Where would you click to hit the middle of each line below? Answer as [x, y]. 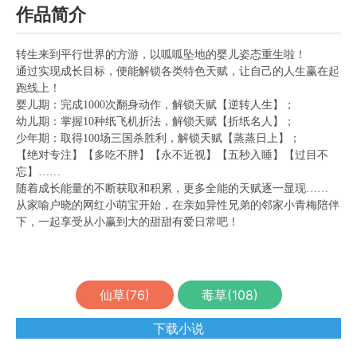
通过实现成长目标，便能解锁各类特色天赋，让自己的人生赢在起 [178, 71]
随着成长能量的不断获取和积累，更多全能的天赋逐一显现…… [172, 188]
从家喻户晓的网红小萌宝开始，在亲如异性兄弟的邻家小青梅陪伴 [178, 205]
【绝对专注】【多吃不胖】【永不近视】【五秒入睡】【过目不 [172, 155]
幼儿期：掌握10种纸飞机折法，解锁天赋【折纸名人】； [155, 122]
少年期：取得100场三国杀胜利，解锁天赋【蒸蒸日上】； [158, 138]
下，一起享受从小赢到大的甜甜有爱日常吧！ [127, 222]
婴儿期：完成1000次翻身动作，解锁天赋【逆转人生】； [155, 105]
